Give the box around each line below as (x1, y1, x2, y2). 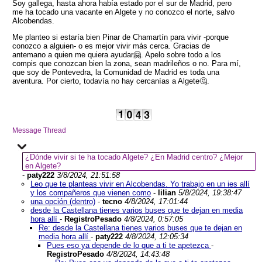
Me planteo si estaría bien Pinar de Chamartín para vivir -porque (12, 33, 229, 42)
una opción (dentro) (30, 197, 95, 206)
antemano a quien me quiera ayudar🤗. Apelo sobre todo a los (12, 50, 221, 59)
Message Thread (12, 126, 66, 135)
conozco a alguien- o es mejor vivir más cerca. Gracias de (12, 42, 210, 50)
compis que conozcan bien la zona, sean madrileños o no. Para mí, (12, 59, 241, 68)
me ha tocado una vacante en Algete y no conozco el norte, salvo (12, 8, 235, 16)
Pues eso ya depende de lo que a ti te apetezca (47, 241, 211, 250)
